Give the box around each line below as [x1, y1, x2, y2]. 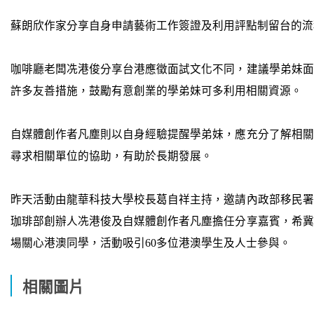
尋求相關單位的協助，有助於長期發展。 [11, 149, 212, 162]
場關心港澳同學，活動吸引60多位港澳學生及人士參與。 [11, 236, 291, 249]
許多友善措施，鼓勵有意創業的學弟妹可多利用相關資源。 [11, 84, 302, 97]
